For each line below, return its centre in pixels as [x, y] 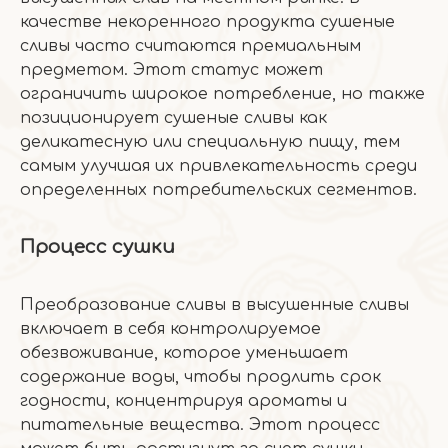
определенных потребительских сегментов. [218, 190]
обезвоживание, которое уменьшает [184, 353]
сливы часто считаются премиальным [190, 46]
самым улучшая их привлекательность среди [218, 166]
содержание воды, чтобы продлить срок [200, 377]
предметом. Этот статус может [171, 70]
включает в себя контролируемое [170, 329]
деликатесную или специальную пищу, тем [210, 142]
